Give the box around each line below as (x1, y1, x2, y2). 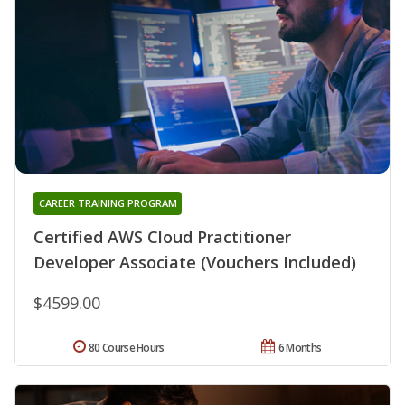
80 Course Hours (89, 340, 165, 356)
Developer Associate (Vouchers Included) (33, 251, 356, 274)
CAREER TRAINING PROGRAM (38, 196, 177, 211)
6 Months (278, 340, 322, 356)
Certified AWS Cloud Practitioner (33, 226, 291, 249)
